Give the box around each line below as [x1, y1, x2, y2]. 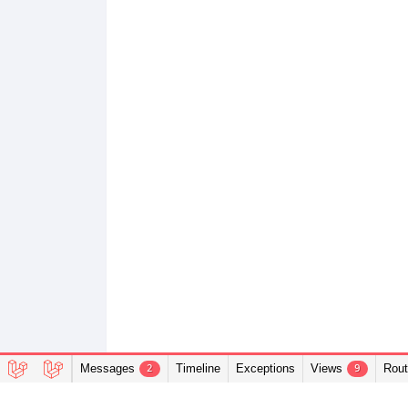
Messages [80, 362, 135, 375]
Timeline [176, 362, 220, 375]
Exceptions [236, 362, 295, 375]
